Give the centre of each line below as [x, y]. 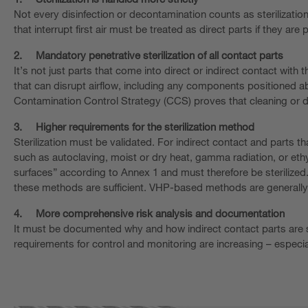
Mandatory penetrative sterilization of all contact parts [159, 55]
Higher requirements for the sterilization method [145, 126]
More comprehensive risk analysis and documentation [160, 213]
